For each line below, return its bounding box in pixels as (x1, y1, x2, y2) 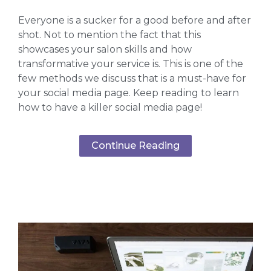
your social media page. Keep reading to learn (18, 87, 239, 99)
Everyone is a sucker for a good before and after (18, 14, 251, 26)
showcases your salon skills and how (18, 43, 192, 55)
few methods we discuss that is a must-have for (18, 72, 246, 84)
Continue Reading (91, 140, 180, 152)
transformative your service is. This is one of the (18, 57, 243, 70)
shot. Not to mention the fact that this (18, 28, 201, 41)
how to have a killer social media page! (18, 101, 202, 113)
